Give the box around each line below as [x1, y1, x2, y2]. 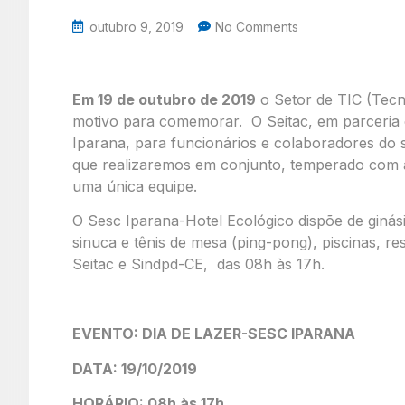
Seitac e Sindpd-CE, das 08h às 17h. [72, 255, 325, 274]
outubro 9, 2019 [89, 18, 184, 34]
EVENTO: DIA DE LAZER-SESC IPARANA [72, 325, 355, 344]
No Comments [215, 18, 298, 34]
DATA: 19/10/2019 [72, 359, 197, 378]
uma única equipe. [72, 176, 197, 195]
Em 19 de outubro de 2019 [72, 89, 256, 108]
